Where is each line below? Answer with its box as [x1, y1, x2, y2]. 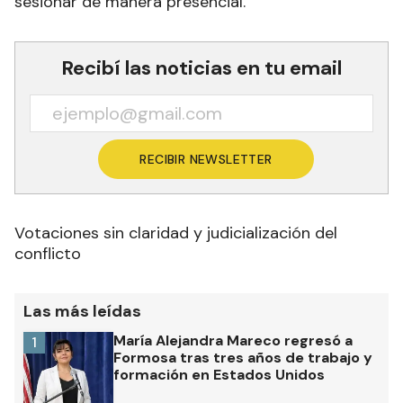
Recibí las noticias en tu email [61, 55, 342, 82]
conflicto [14, 243, 81, 265]
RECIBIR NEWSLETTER [139, 151, 273, 168]
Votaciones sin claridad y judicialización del [14, 222, 337, 245]
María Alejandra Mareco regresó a [113, 331, 353, 351]
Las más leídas [23, 300, 141, 323]
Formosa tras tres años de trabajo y [113, 348, 372, 368]
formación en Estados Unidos [113, 365, 325, 385]
